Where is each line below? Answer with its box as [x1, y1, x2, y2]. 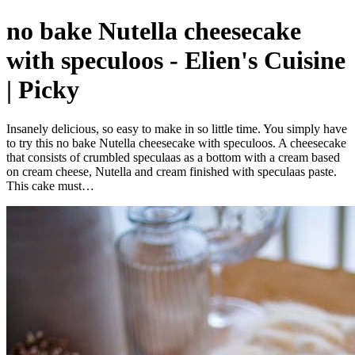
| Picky [6, 75, 79, 105]
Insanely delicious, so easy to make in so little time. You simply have [6, 121, 347, 136]
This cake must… [6, 178, 94, 193]
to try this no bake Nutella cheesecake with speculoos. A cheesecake [6, 136, 346, 150]
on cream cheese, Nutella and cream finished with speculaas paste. [6, 164, 337, 178]
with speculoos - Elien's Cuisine [6, 46, 345, 75]
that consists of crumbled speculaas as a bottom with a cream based [6, 150, 340, 164]
